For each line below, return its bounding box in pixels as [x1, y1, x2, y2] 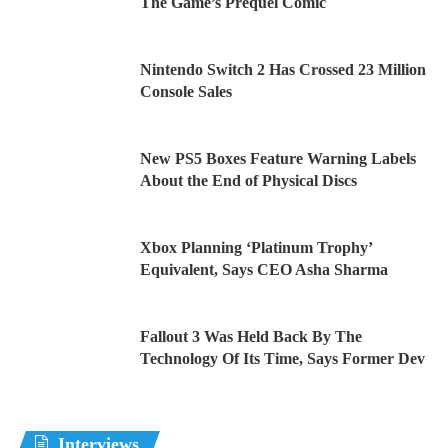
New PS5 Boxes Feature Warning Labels [140, 149, 416, 167]
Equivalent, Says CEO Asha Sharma [140, 260, 388, 278]
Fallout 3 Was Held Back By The [140, 327, 362, 345]
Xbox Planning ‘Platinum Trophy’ [140, 238, 372, 256]
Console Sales [140, 82, 232, 100]
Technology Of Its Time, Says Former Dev [140, 349, 425, 367]
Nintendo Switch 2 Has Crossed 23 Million [140, 60, 426, 78]
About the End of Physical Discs [140, 171, 357, 189]
